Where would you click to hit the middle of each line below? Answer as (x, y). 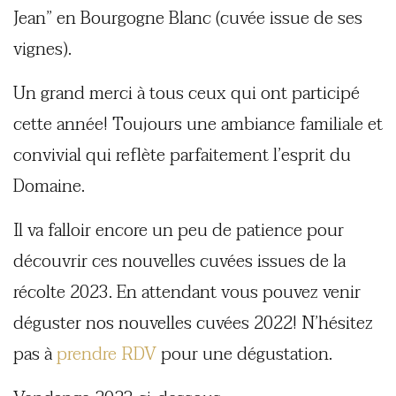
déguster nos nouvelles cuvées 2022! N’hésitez (193, 324)
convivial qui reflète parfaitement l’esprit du (182, 156)
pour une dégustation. (244, 355)
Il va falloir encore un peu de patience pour (179, 231)
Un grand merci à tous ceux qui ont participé (187, 94)
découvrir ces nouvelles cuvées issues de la (179, 262)
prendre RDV (107, 355)
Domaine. (49, 187)
